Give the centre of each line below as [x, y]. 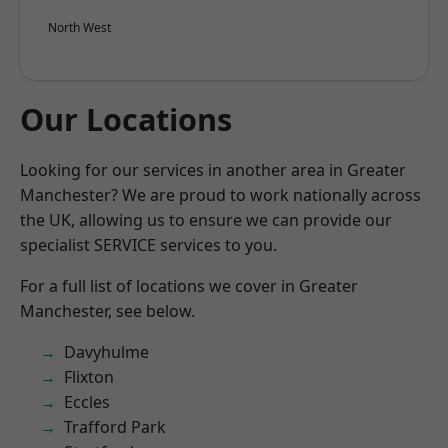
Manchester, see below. [107, 311]
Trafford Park [115, 427]
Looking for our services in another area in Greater [213, 170]
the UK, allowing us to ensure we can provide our [206, 220]
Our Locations [126, 119]
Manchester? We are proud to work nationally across [220, 195]
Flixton [89, 377]
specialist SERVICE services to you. [148, 245]
